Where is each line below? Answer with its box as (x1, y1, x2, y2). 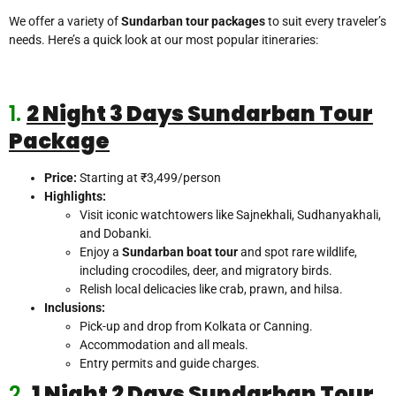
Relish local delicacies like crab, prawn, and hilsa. (80, 282, 343, 297)
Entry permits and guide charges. (80, 356, 260, 371)
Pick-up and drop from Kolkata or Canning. (80, 319, 313, 334)
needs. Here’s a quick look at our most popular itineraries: (9, 33, 318, 48)
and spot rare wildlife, (238, 245, 357, 260)
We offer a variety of (9, 14, 121, 29)
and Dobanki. (80, 226, 152, 241)
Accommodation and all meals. (80, 338, 248, 353)
